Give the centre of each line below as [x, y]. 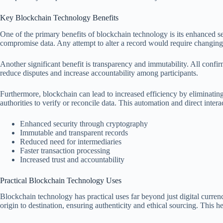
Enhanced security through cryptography [84, 123]
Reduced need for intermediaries [71, 141]
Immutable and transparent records [74, 132]
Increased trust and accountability [72, 159]
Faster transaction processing [65, 150]
